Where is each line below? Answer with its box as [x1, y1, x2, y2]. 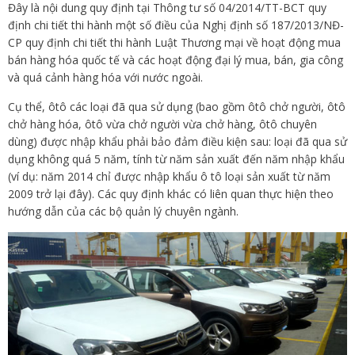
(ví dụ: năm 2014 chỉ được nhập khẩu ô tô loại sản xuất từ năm [8, 169, 330, 184]
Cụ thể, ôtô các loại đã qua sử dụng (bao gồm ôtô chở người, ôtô [8, 99, 345, 114]
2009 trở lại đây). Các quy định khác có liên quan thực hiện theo [8, 186, 334, 201]
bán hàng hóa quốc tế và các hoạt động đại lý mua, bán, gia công [8, 52, 343, 67]
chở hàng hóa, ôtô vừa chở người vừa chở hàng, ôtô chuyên [8, 116, 317, 132]
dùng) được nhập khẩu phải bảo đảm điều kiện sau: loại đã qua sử [8, 134, 347, 149]
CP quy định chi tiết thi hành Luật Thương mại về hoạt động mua [8, 35, 341, 50]
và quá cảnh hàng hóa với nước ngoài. [8, 70, 203, 85]
